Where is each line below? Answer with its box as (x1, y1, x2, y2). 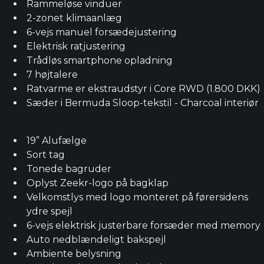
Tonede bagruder (27, 163, 114, 174)
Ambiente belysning (27, 248, 122, 259)
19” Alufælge (27, 135, 87, 146)
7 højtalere (27, 69, 78, 80)
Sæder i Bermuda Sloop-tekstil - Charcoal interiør (27, 97, 262, 108)
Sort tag (27, 149, 65, 160)
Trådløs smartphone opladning (27, 55, 176, 66)
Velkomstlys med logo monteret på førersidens (27, 192, 249, 203)
